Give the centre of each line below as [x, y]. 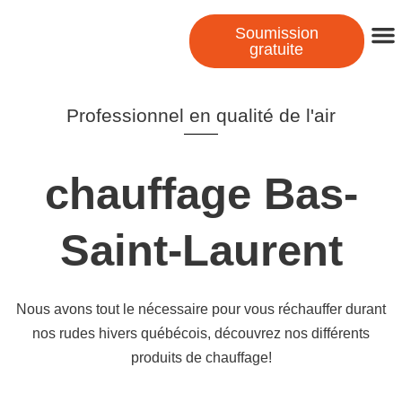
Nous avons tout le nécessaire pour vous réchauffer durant [201, 309]
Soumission [276, 33]
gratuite [277, 49]
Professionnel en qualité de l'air [201, 115]
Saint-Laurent [201, 250]
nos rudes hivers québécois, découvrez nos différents [201, 333]
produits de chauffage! [201, 358]
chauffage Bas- [201, 194]
